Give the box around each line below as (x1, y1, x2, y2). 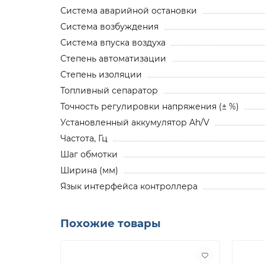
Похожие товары (60, 216, 161, 230)
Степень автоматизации (60, 53, 166, 64)
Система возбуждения (60, 21, 159, 32)
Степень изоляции (60, 69, 142, 80)
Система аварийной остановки (60, 5, 197, 16)
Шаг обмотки (60, 148, 118, 160)
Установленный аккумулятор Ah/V (60, 117, 209, 128)
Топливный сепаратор (60, 85, 158, 96)
